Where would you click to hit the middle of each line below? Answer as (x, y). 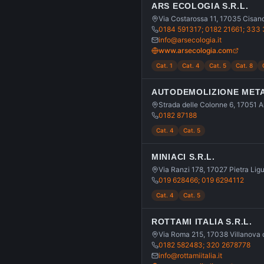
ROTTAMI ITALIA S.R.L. (202, 222)
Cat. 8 (244, 65)
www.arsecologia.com (196, 50)
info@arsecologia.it (190, 40)
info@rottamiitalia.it (190, 255)
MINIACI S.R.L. (183, 157)
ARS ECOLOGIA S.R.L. (200, 6)
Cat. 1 (164, 65)
